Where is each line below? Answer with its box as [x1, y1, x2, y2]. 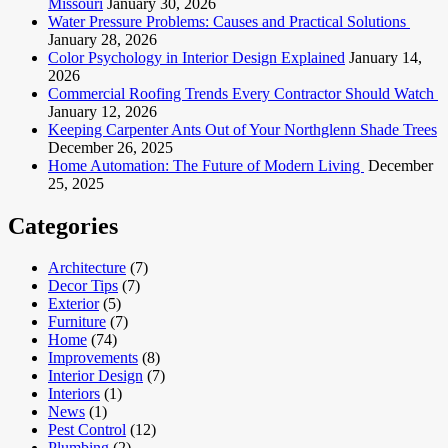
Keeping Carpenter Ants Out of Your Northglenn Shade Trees [48, 120, 437, 138]
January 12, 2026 [48, 102, 157, 120]
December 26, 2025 [48, 138, 173, 156]
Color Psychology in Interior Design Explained [48, 48, 345, 66]
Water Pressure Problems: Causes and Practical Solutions [48, 12, 410, 30]
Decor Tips [48, 277, 118, 295]
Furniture [48, 313, 106, 331]
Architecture [48, 259, 126, 277]
